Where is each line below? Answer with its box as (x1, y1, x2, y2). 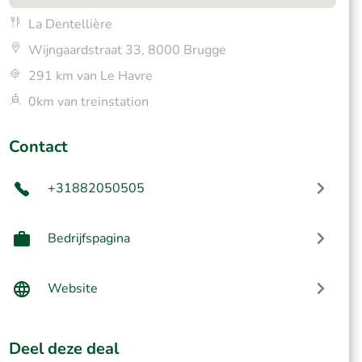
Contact (8, 136, 68, 158)
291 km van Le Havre (27, 67, 153, 85)
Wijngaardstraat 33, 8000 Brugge (27, 41, 226, 59)
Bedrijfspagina (47, 229, 130, 247)
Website (47, 280, 98, 297)
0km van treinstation (27, 93, 149, 111)
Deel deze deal (8, 338, 119, 360)
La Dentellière (27, 15, 112, 33)
